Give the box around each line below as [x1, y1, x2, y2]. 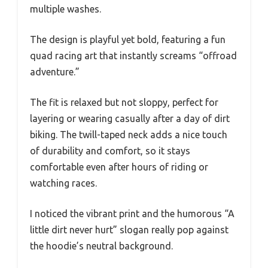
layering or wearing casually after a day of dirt [30, 112, 230, 124]
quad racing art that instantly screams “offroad [30, 50, 237, 61]
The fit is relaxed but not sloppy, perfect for [30, 96, 218, 108]
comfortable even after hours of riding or [30, 161, 208, 172]
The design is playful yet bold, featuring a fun [30, 33, 226, 45]
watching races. [30, 177, 97, 188]
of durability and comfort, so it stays [30, 145, 190, 156]
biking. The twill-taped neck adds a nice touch [30, 129, 227, 140]
